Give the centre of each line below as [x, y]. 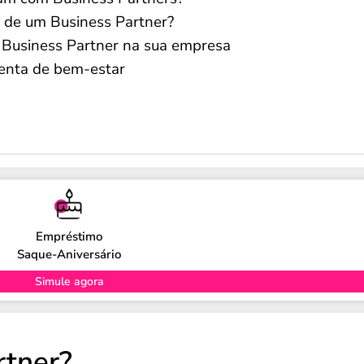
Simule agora [69, 281]
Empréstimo [69, 236]
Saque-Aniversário [69, 254]
